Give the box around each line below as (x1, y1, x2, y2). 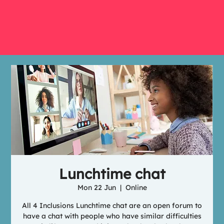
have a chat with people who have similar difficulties (22, 211, 201, 220)
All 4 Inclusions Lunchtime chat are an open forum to (22, 201, 202, 210)
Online (125, 183, 147, 192)
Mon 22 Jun (77, 183, 116, 192)
